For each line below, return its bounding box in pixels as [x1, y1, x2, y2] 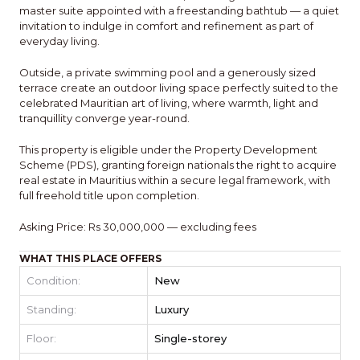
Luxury [154, 303, 189, 317]
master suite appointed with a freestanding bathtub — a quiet [19, 4, 339, 18]
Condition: [27, 274, 80, 288]
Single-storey [154, 332, 227, 346]
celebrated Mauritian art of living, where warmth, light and [19, 96, 318, 110]
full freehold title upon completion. [19, 189, 199, 202]
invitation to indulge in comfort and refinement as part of [19, 19, 313, 33]
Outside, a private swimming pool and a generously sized [19, 66, 316, 80]
